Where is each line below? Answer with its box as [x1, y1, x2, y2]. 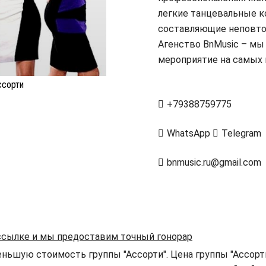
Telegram [219, 128, 261, 139]
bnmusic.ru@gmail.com [167, 157, 261, 168]
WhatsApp [164, 128, 213, 139]
